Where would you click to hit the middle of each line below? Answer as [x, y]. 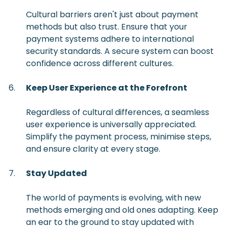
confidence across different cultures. [100, 64]
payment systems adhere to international [110, 39]
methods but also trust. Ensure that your [107, 27]
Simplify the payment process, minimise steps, [119, 137]
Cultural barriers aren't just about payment [112, 15]
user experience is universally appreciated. [111, 125]
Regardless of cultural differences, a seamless [118, 112]
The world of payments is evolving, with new [113, 198]
